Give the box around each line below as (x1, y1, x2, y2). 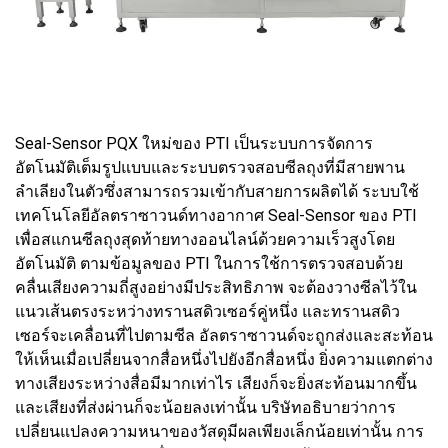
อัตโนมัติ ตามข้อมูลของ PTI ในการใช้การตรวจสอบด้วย (15, 253, 403, 273)
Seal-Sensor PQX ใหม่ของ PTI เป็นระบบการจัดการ (15, 133, 373, 153)
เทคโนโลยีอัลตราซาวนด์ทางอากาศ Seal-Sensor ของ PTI (15, 205, 417, 225)
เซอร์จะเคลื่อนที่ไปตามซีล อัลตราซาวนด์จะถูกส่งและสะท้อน (15, 325, 433, 345)
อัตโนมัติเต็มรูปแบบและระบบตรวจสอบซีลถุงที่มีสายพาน (15, 157, 405, 177)
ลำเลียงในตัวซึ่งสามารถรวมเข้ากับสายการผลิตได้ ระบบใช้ (15, 181, 419, 201)
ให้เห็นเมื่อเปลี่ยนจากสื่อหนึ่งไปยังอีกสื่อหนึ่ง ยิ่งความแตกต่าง (15, 349, 433, 369)
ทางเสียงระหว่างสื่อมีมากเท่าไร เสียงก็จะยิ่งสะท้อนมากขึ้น (15, 373, 417, 393)
